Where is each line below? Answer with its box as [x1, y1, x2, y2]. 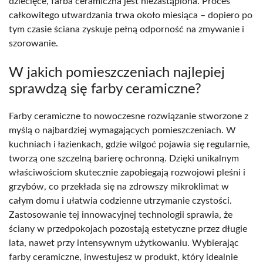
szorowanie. [9, 38, 58, 48]
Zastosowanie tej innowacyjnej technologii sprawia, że [9, 210, 232, 220]
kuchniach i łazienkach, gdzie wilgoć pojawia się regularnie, [9, 139, 250, 149]
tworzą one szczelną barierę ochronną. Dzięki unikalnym [9, 153, 239, 163]
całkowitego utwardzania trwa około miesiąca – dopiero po [9, 10, 252, 20]
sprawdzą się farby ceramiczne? [9, 82, 201, 96]
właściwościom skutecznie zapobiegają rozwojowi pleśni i [9, 167, 245, 177]
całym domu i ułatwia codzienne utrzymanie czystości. [9, 195, 232, 205]
